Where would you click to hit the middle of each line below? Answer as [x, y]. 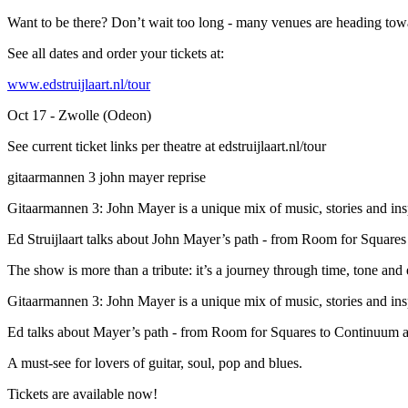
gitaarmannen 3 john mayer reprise [107, 177]
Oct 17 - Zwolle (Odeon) [79, 115]
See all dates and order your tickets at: [116, 53]
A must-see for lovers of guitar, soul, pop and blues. [155, 362]
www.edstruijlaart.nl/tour [79, 84]
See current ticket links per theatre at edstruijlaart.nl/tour [167, 146]
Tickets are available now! [82, 393]
